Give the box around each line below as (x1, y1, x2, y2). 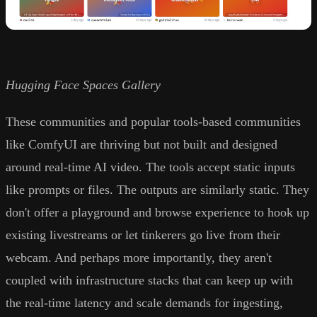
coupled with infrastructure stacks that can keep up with (6, 273, 293, 288)
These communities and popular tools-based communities (6, 115, 301, 129)
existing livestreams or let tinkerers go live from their (6, 228, 280, 243)
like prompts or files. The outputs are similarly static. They (6, 183, 309, 197)
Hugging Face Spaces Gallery (6, 78, 161, 93)
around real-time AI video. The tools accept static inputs (6, 160, 295, 175)
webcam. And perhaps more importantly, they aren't (6, 250, 272, 265)
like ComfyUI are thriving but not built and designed (6, 137, 277, 152)
